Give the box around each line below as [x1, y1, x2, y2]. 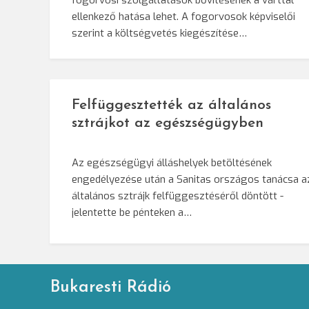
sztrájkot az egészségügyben [72, 116, 263, 131]
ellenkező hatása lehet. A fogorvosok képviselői [72, 10, 295, 24]
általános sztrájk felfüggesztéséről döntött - [72, 189, 283, 203]
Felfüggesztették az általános [72, 98, 271, 113]
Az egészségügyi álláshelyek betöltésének [72, 156, 272, 170]
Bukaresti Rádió [50, 279, 172, 297]
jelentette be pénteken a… [72, 206, 192, 220]
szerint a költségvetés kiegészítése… [72, 26, 247, 41]
